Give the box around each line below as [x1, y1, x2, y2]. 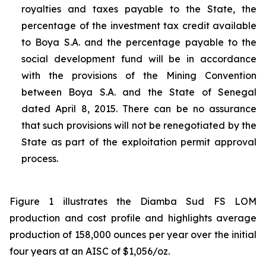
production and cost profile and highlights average [9, 212, 256, 224]
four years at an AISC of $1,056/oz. [9, 245, 170, 258]
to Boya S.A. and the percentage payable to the [21, 36, 256, 49]
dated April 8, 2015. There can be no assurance [21, 103, 256, 115]
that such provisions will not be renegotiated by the [21, 119, 256, 132]
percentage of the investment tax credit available [21, 20, 256, 32]
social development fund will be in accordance [21, 53, 256, 65]
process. [21, 153, 58, 165]
